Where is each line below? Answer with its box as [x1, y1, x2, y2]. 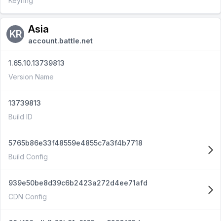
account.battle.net [28, 37, 93, 45]
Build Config [8, 152, 48, 161]
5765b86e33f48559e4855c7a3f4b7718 [8, 139, 143, 147]
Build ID [8, 112, 33, 121]
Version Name [8, 73, 54, 81]
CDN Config [8, 192, 47, 201]
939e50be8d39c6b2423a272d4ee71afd [8, 179, 147, 187]
